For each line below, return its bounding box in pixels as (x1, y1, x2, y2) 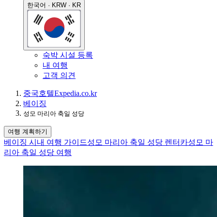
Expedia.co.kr (54, 89, 97, 97)
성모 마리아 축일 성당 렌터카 (87, 138, 188, 146)
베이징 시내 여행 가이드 (4, 138, 87, 146)
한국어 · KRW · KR (27, 1, 81, 9)
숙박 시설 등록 (43, 50, 93, 59)
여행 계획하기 (8, 127, 47, 135)
